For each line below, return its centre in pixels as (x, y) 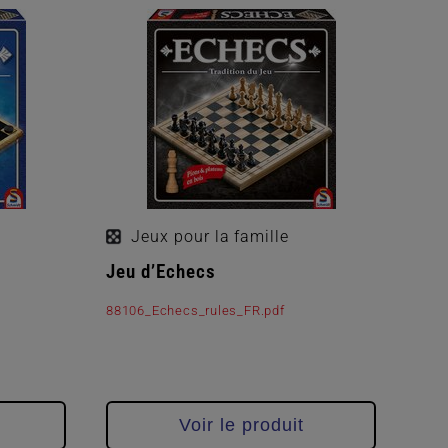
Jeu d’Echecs (161, 271)
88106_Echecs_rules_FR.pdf (195, 310)
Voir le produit (241, 425)
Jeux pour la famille (210, 236)
